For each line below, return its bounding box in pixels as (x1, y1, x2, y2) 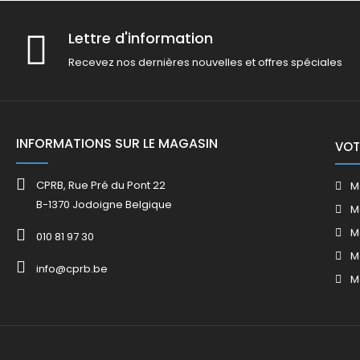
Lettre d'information (68, 27, 213, 48)
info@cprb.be (36, 260, 108, 276)
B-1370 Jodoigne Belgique (36, 197, 172, 213)
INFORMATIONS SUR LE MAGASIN (16, 134, 218, 153)
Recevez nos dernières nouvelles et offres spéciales (68, 55, 342, 71)
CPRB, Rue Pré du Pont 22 (36, 178, 166, 194)
